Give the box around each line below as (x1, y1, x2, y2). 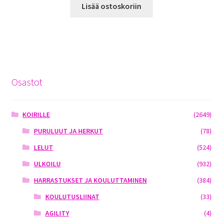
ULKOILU (33, 159, 61, 169)
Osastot (11, 75, 42, 88)
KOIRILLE (22, 110, 50, 119)
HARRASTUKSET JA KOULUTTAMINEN (33, 176, 147, 185)
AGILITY (45, 209, 69, 218)
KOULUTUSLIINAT (45, 192, 100, 202)
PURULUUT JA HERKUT (33, 126, 103, 136)
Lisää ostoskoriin (82, 1, 141, 11)
